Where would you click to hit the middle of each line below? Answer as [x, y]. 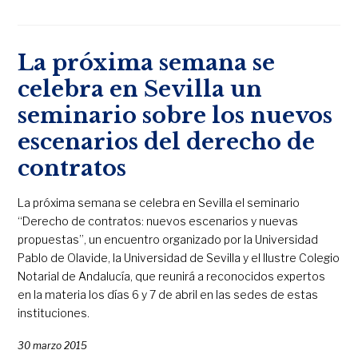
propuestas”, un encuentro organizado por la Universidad [168, 240]
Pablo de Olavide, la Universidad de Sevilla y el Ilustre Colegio [179, 258]
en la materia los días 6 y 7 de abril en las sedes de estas [168, 295]
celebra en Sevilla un [140, 89]
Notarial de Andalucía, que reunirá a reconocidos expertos [172, 276]
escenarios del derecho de [167, 142]
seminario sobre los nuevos [175, 116]
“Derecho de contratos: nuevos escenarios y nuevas [158, 221]
